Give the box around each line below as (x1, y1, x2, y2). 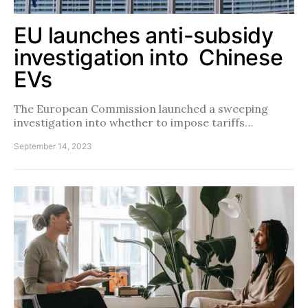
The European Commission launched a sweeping (14, 102, 268, 116)
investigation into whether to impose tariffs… (14, 115, 253, 130)
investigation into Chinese (14, 44, 283, 71)
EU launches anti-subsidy (14, 22, 274, 49)
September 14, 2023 (14, 141, 92, 152)
